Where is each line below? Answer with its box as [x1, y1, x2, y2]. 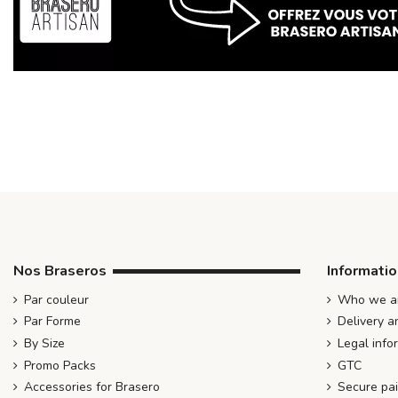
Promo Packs [24, 356, 96, 374]
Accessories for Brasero [24, 378, 160, 396]
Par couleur [24, 291, 89, 308]
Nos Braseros [13, 261, 107, 281]
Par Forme [24, 313, 81, 330]
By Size [24, 334, 65, 352]
